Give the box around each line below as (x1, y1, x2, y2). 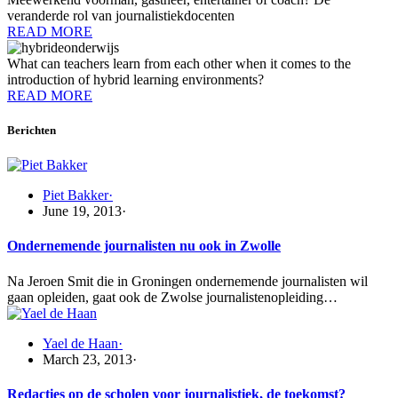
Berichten (7, 123, 56, 138)
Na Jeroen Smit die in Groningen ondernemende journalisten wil (7, 273, 368, 289)
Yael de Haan (43, 335, 118, 351)
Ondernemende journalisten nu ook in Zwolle (7, 238, 281, 254)
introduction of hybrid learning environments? (7, 71, 264, 87)
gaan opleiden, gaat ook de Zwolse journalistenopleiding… (7, 289, 338, 305)
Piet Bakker (43, 187, 108, 203)
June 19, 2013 (43, 203, 122, 219)
